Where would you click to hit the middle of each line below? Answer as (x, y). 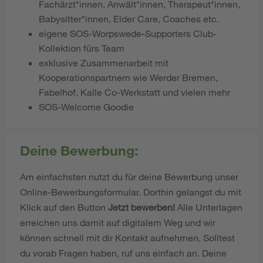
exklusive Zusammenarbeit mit (104, 62)
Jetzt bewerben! (141, 207)
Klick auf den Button (64, 207)
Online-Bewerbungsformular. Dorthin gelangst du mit (131, 191)
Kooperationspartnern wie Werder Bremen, (128, 77)
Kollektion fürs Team (82, 48)
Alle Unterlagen (209, 207)
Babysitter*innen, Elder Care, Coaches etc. (129, 18)
